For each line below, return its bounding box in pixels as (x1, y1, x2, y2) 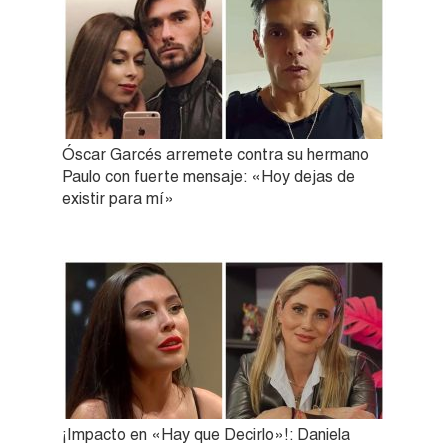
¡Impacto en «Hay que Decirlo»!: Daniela (62, 424, 350, 444)
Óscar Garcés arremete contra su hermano (62, 144, 369, 164)
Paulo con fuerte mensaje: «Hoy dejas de (62, 166, 355, 186)
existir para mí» (62, 188, 174, 208)
